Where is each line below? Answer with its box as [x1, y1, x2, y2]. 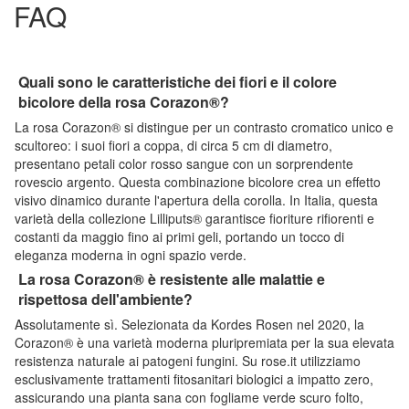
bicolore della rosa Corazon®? [18, 90, 229, 112]
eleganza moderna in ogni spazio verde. [15, 245, 246, 264]
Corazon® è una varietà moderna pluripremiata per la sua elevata [15, 332, 394, 351]
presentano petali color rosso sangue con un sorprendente [15, 153, 353, 173]
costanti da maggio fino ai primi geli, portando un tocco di [15, 226, 344, 246]
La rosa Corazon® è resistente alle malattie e [18, 267, 325, 289]
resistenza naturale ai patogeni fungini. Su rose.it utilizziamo [15, 351, 361, 370]
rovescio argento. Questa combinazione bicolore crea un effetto [15, 172, 381, 191]
